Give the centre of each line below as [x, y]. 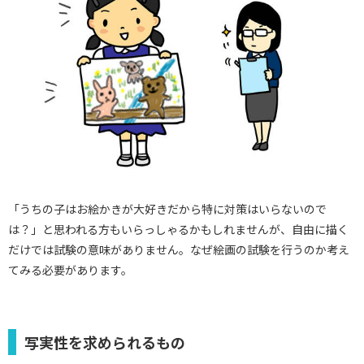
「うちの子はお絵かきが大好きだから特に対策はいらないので [167, 208]
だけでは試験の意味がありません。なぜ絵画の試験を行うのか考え [179, 249]
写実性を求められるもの [105, 342]
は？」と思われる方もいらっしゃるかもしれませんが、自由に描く [178, 229]
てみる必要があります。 [70, 269]
